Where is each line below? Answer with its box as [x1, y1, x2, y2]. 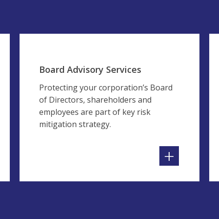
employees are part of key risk [39, 107, 151, 117]
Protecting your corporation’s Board [39, 82, 173, 93]
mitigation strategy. [39, 119, 111, 130]
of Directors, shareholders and [39, 94, 152, 105]
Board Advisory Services [39, 64, 141, 75]
